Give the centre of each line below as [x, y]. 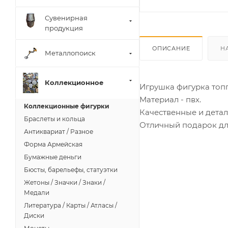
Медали [37, 192]
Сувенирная [66, 18]
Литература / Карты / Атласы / [70, 205]
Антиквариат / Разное [59, 131]
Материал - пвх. [170, 99]
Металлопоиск [70, 53]
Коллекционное [74, 83]
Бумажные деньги [53, 157]
